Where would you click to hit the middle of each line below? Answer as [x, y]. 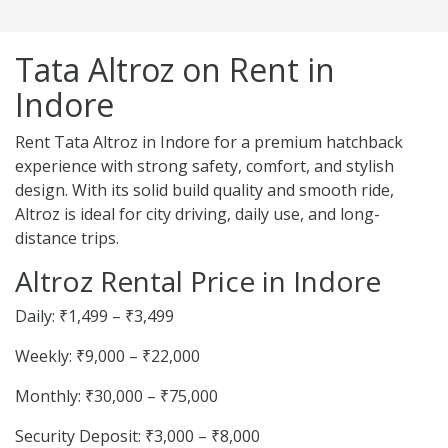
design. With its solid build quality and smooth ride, [204, 190]
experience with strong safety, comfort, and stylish [204, 166]
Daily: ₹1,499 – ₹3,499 [94, 316]
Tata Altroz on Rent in [175, 70]
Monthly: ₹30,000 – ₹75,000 [116, 396]
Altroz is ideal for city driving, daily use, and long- [197, 214]
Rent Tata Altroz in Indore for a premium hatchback [209, 142]
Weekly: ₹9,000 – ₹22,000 [107, 356]
